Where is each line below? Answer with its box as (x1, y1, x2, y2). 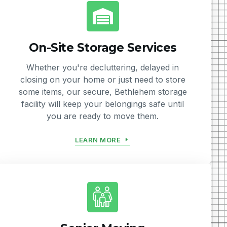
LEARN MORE (75, 135, 121, 144)
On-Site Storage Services (28, 41, 177, 55)
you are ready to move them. (47, 111, 159, 122)
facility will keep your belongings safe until (21, 99, 184, 109)
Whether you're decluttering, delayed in (26, 62, 179, 73)
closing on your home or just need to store (20, 74, 185, 85)
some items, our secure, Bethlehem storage (18, 87, 187, 97)
